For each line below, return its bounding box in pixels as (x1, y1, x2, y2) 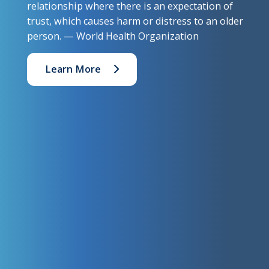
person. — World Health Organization (26, 29, 199, 43)
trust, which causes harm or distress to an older (26, 14, 243, 28)
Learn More (44, 62, 101, 76)
